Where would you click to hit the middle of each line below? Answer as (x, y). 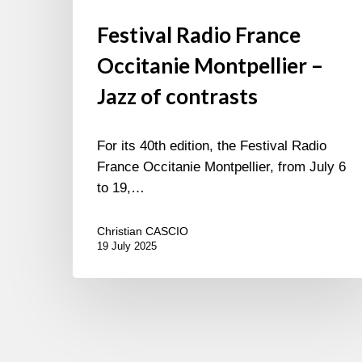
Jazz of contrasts (177, 97)
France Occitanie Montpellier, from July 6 (221, 167)
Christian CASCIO (143, 232)
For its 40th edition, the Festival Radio (212, 146)
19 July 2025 (127, 246)
